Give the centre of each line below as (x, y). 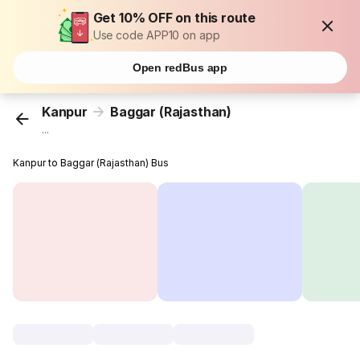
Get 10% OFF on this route (174, 18)
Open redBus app (180, 67)
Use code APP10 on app (156, 35)
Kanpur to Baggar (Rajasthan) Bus (91, 163)
